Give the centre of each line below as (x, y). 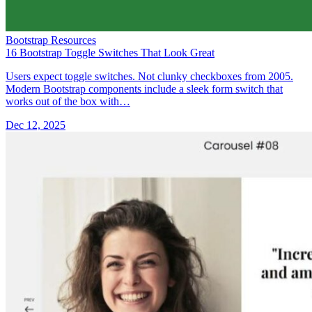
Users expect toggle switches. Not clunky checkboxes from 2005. (149, 76)
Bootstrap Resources (51, 40)
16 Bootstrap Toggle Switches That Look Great (110, 52)
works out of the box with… (68, 101)
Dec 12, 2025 (36, 125)
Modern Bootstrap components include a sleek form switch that (144, 88)
